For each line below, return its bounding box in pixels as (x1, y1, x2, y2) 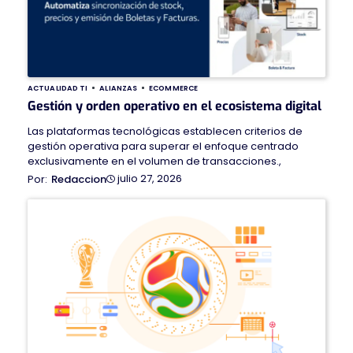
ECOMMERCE (149, 82, 199, 93)
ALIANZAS (99, 82, 138, 93)
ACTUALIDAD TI (28, 82, 88, 93)
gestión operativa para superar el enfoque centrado (28, 138, 299, 154)
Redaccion (51, 171, 106, 187)
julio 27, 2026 (117, 171, 182, 187)
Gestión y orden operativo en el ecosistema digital (28, 97, 321, 114)
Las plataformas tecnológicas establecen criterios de (28, 123, 303, 139)
